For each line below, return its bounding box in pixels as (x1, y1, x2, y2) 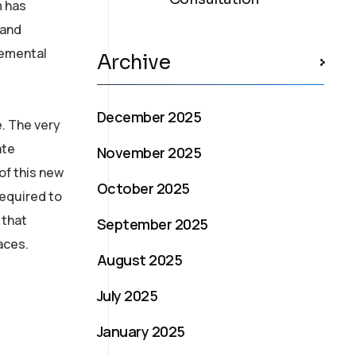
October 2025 (97, 178, 190, 198)
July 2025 (97, 285, 158, 305)
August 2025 (97, 250, 183, 269)
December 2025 (97, 106, 201, 126)
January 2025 (97, 321, 185, 341)
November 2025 (97, 142, 201, 162)
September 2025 (97, 214, 208, 234)
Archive (97, 49, 170, 75)
